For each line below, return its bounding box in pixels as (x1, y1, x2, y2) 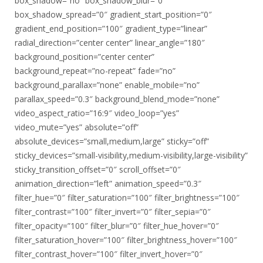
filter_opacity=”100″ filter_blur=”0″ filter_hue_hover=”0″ (15, 220, 219, 231)
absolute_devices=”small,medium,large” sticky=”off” (15, 136, 209, 147)
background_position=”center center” (15, 51, 154, 62)
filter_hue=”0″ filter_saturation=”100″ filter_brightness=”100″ (15, 192, 240, 203)
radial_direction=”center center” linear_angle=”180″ (15, 37, 205, 48)
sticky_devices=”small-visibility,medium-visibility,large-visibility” (15, 150, 248, 161)
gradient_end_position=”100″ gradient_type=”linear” (15, 23, 207, 34)
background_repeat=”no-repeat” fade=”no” (15, 65, 176, 76)
